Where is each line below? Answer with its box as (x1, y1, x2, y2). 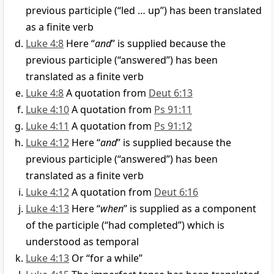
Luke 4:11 (26, 119, 69, 133)
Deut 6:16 (154, 185, 198, 199)
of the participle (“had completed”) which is (26, 218, 224, 232)
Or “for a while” (72, 251, 143, 265)
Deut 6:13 (149, 86, 193, 100)
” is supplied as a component (124, 202, 256, 216)
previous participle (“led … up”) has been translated (26, 4, 262, 18)
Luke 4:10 (26, 103, 69, 117)
